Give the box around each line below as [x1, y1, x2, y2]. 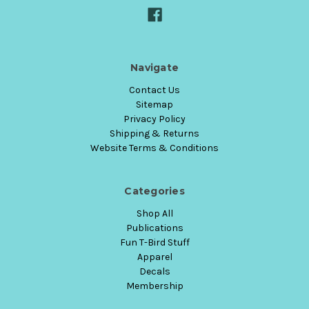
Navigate [130, 61, 179, 74]
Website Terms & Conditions [90, 141, 219, 154]
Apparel [137, 250, 172, 263]
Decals [139, 265, 170, 277]
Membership [126, 279, 183, 292]
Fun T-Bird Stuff [119, 236, 190, 248]
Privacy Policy [123, 112, 186, 125]
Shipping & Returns [110, 127, 199, 139]
